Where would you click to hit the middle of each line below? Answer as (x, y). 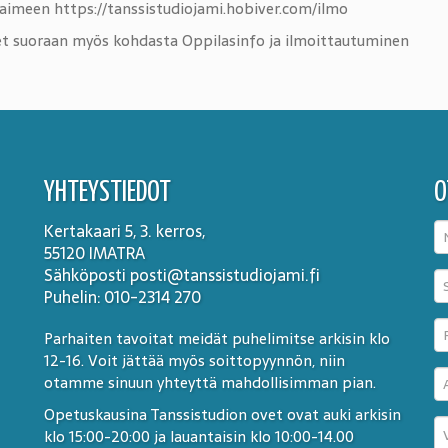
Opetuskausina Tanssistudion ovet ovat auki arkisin (222, 414)
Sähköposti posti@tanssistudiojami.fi (182, 275)
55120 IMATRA (94, 253)
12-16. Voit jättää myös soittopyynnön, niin (194, 360)
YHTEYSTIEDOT (107, 193)
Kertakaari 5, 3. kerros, (124, 231)
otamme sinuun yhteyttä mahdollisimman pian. (210, 382)
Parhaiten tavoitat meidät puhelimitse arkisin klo (217, 338)
